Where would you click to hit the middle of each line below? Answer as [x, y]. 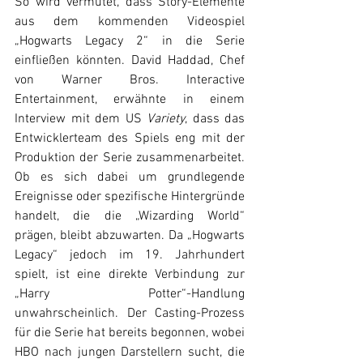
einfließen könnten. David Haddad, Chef [130, 61]
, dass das [215, 119]
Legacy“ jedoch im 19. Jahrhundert [130, 255]
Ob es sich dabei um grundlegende [130, 177]
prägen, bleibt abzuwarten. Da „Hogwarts [130, 236]
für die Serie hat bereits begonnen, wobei [130, 333]
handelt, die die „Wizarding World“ [130, 216]
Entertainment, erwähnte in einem [130, 100]
